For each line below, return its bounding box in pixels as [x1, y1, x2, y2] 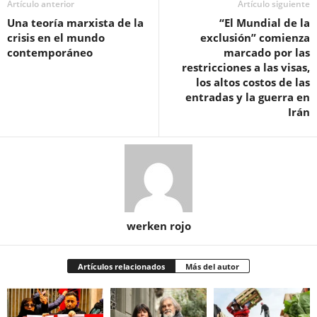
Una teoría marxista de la [7, 15, 144, 30]
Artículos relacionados [78, 260, 165, 272]
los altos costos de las [196, 74, 310, 89]
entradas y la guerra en [185, 89, 310, 104]
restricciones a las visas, [182, 59, 310, 74]
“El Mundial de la [219, 15, 310, 30]
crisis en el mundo [7, 30, 105, 45]
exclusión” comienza [200, 30, 310, 45]
